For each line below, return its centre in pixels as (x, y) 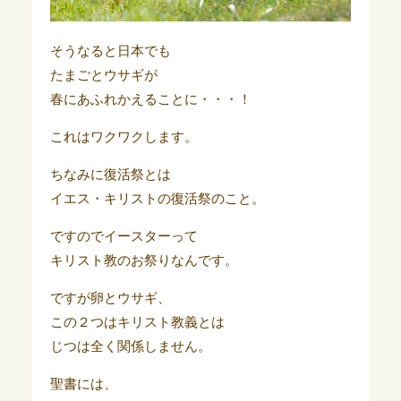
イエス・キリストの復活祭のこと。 (157, 198)
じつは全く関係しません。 (130, 346)
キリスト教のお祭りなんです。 (144, 260)
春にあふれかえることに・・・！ (150, 99)
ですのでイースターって (124, 236)
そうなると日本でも (110, 51)
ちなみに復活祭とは (110, 174)
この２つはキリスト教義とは (137, 322)
